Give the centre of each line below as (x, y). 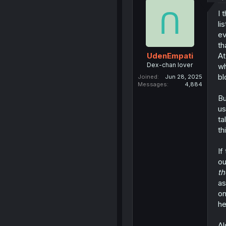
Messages (152, 84)
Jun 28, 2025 (183, 77)
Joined (147, 77)
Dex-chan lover (170, 65)
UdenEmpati (170, 56)
